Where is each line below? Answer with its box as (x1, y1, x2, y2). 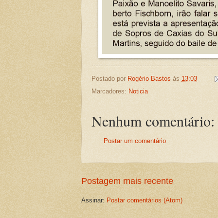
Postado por (91, 74, 127, 82)
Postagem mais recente (81, 176, 173, 186)
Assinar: (81, 196, 107, 204)
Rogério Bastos (127, 74, 171, 82)
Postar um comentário (104, 137, 166, 145)
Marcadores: (91, 88, 128, 95)
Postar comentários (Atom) (107, 196, 182, 204)
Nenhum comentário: (91, 111, 215, 131)
